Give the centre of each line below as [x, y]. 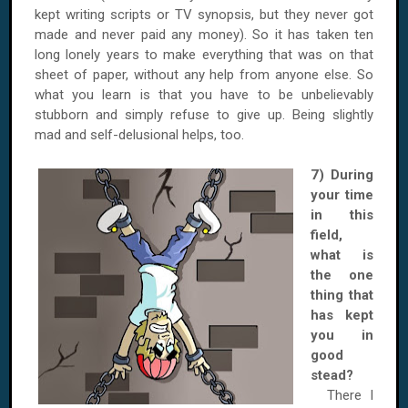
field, [326, 235]
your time [342, 195]
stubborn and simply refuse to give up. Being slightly [204, 115]
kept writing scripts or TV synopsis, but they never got [204, 15]
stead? [332, 375]
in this [342, 215]
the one [342, 275]
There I [350, 395]
